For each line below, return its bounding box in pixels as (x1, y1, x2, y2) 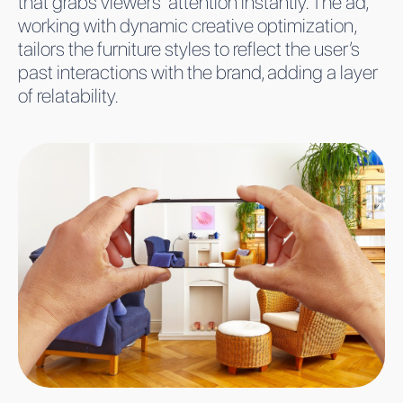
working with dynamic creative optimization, (18, 13, 356, 37)
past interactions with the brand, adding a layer (18, 59, 378, 84)
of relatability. (18, 83, 119, 107)
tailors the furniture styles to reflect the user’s (18, 36, 360, 60)
